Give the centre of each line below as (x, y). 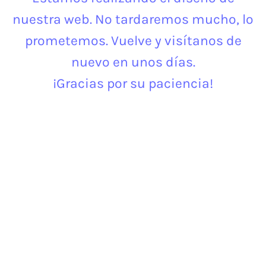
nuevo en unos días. (133, 62)
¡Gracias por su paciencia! (133, 83)
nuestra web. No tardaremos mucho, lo (133, 19)
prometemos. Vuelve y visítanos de (133, 41)
